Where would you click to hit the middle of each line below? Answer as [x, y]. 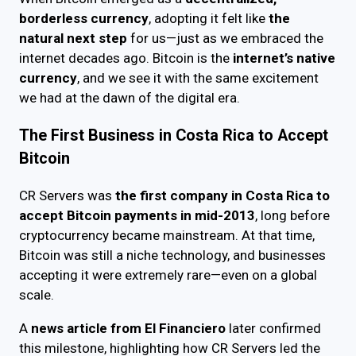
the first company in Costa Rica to [222, 196]
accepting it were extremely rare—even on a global [168, 275]
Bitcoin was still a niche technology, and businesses [172, 255]
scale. [37, 295]
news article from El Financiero [128, 329]
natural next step [73, 39]
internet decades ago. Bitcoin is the [126, 58]
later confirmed [273, 329]
